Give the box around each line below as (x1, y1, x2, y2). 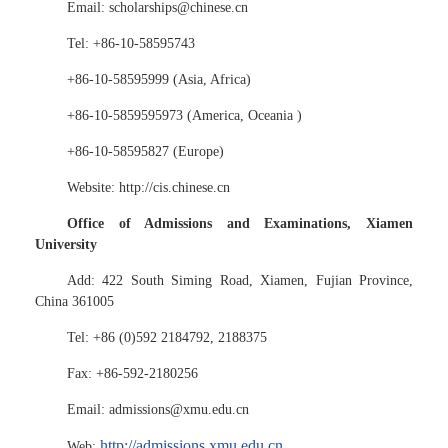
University (35, 237, 97, 252)
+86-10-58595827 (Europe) (67, 144, 224, 159)
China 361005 (35, 294, 114, 309)
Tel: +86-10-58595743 (67, 36, 195, 51)
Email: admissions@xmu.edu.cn (67, 402, 249, 417)
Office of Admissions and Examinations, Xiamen (67, 216, 413, 231)
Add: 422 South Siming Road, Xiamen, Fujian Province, (67, 273, 413, 288)
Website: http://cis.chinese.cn (67, 180, 230, 195)
